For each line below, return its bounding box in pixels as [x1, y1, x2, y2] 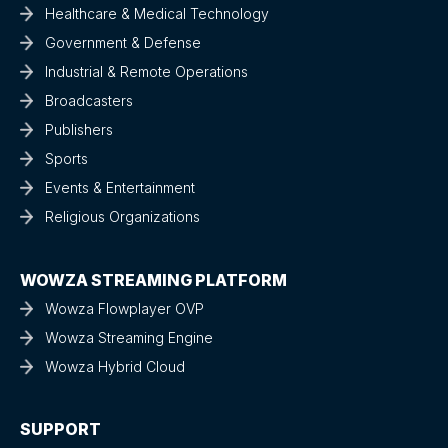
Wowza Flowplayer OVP [45, 299, 204, 317]
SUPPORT [20, 419, 101, 440]
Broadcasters [45, 91, 133, 109]
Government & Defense [45, 33, 201, 51]
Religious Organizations [45, 207, 200, 225]
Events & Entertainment [45, 178, 195, 196]
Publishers [45, 120, 113, 138]
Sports [45, 149, 88, 167]
